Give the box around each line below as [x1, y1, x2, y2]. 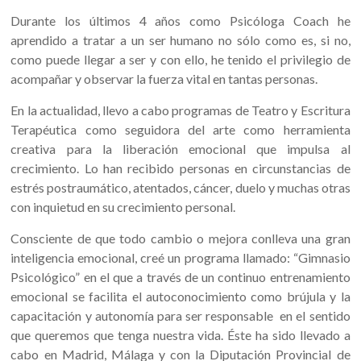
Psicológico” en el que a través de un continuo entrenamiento [10, 268, 351, 284]
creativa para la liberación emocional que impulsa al [10, 140, 351, 156]
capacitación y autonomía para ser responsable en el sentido [10, 307, 351, 323]
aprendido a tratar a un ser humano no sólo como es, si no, [10, 31, 351, 48]
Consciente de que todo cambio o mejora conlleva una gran [10, 230, 351, 246]
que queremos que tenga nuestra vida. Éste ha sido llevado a [10, 326, 351, 342]
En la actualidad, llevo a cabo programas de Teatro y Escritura [10, 102, 351, 118]
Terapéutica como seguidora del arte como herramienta [10, 121, 351, 137]
